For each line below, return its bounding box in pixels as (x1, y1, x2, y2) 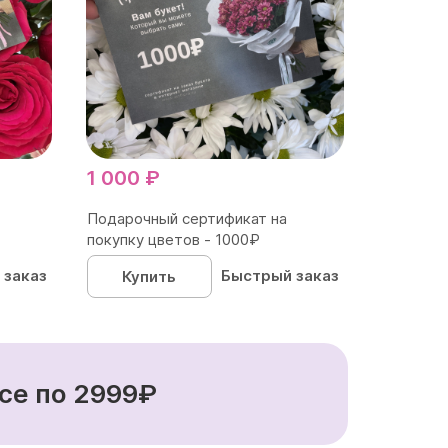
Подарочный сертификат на (86, 208, 287, 228)
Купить (122, 266, 177, 286)
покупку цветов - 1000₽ (86, 229, 260, 249)
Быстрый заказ (221, 265, 340, 285)
